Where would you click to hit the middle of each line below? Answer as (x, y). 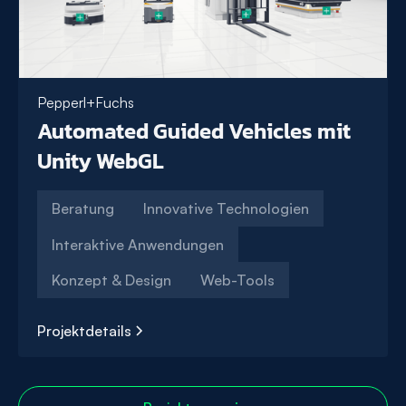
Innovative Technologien (226, 209)
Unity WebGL (101, 161)
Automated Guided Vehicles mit (194, 131)
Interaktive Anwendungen (138, 244)
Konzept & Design (111, 280)
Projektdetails (84, 331)
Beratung (83, 209)
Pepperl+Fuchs (86, 103)
